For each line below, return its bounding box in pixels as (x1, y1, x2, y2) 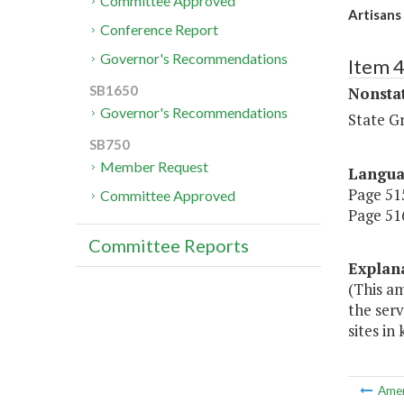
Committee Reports (88, 234, 249, 257)
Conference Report (100, 21, 219, 39)
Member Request (100, 158, 209, 176)
